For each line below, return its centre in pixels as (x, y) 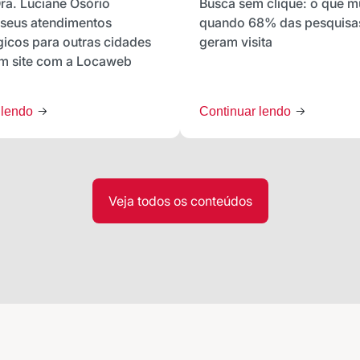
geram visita (236, 42)
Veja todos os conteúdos (180, 201)
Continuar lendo (247, 112)
